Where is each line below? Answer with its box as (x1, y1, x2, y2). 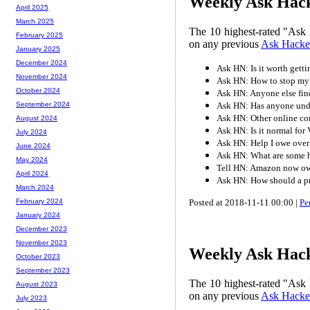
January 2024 (16, 211, 60, 219)
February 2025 (16, 31, 63, 39)
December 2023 (16, 225, 67, 233)
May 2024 (16, 156, 48, 164)
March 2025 (16, 17, 54, 26)
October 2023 (16, 253, 60, 261)
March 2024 (16, 183, 54, 192)
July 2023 (16, 294, 47, 302)
